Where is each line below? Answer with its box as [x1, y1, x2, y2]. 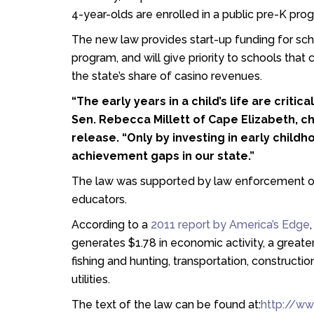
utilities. [71, 273, 110, 286]
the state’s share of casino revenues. [71, 69, 262, 83]
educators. [71, 193, 127, 206]
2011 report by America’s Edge [151, 218, 310, 231]
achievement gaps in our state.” [71, 149, 254, 163]
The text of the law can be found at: [71, 298, 261, 311]
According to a [71, 218, 151, 231]
